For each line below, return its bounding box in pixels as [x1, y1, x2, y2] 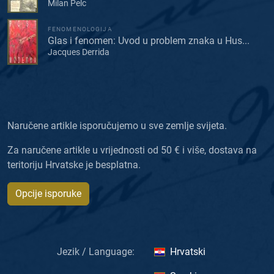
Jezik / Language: [57, 245, 135, 257]
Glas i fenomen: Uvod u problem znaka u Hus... [48, 35, 250, 47]
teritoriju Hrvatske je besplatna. [7, 158, 141, 171]
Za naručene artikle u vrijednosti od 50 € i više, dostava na [7, 144, 257, 156]
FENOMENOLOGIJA [48, 26, 113, 33]
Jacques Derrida [48, 47, 109, 57]
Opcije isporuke [15, 187, 81, 199]
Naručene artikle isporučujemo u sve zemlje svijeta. [7, 119, 227, 131]
